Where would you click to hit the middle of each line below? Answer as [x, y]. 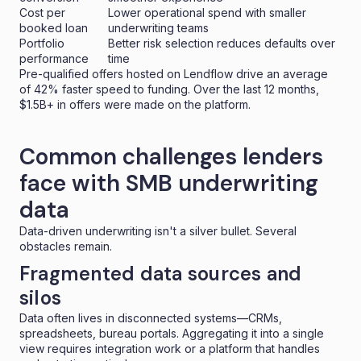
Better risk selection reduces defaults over [222, 43]
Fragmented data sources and [161, 273]
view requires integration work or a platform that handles [170, 348]
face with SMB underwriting [169, 183]
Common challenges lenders [171, 156]
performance [54, 58]
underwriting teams [158, 27]
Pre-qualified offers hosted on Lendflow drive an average [174, 73]
